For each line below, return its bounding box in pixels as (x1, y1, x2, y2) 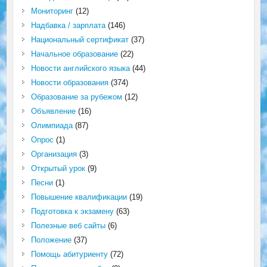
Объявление (30, 107, 76, 116)
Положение (30, 235, 72, 244)
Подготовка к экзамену (30, 207, 114, 216)
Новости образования (30, 78, 108, 87)
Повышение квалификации (30, 193, 127, 201)
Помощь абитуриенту (30, 250, 108, 259)
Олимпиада (30, 121, 73, 130)
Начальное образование (30, 49, 118, 58)
